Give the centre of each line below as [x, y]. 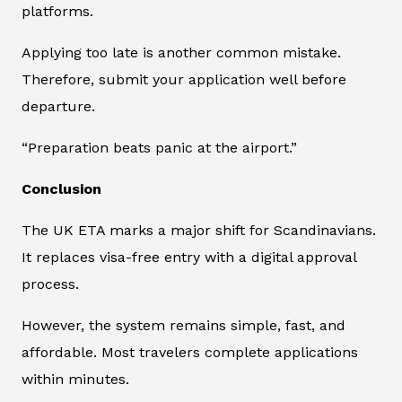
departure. [58, 107]
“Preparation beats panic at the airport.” [159, 148]
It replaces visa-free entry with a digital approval [189, 258]
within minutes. [75, 380]
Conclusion [61, 189]
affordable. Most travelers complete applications [190, 353]
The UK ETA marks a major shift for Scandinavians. [199, 231]
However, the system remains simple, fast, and [184, 326]
